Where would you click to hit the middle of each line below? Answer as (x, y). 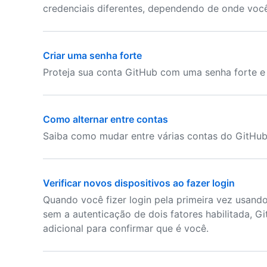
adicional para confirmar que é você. (126, 228)
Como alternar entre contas (105, 119)
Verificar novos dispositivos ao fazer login (139, 183)
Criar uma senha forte (92, 55)
